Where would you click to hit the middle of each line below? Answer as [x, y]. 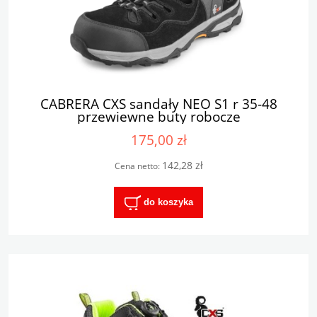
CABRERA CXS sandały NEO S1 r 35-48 [158, 103]
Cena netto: [138, 166]
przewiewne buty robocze [158, 116]
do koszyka [168, 202]
